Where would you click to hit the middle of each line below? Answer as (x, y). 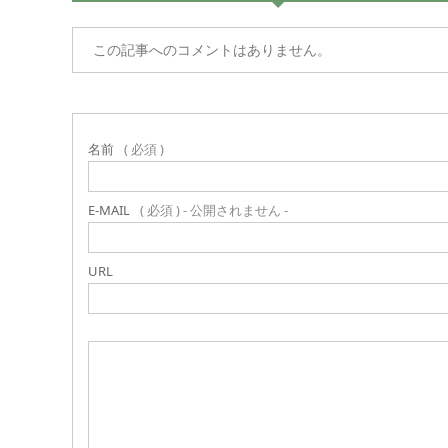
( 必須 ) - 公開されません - (214, 210)
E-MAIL (109, 210)
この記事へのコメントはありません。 (212, 49)
